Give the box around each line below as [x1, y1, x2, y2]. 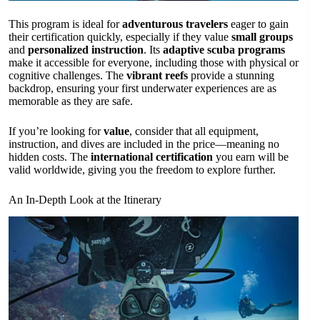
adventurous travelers [122, 17, 228, 30]
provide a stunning [188, 69, 274, 81]
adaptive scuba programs [163, 43, 285, 56]
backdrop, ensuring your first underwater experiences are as [9, 81, 276, 94]
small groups [231, 30, 293, 43]
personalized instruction [28, 43, 144, 56]
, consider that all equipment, [129, 124, 259, 137]
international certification [91, 150, 213, 163]
